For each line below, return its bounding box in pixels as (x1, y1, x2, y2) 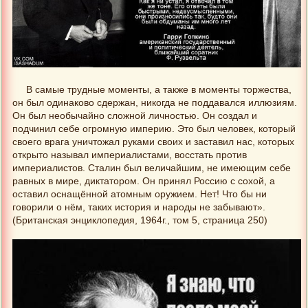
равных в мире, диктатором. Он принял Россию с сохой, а (12, 176, 275, 187)
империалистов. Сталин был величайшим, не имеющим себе (12, 163, 291, 174)
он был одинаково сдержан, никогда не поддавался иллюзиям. (12, 98, 297, 109)
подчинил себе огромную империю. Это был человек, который (12, 124, 296, 135)
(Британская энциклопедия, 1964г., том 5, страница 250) (12, 215, 267, 226)
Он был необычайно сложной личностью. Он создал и (12, 111, 257, 122)
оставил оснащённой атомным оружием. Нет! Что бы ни (12, 189, 267, 200)
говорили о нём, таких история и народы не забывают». (12, 202, 265, 213)
